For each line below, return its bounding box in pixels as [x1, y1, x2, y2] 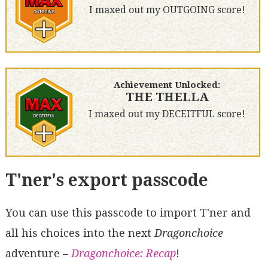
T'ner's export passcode [5, 170, 208, 191]
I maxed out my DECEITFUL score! [89, 108, 246, 120]
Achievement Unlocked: [114, 80, 221, 91]
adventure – [5, 247, 71, 260]
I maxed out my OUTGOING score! [89, 4, 245, 16]
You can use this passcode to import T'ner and [5, 206, 251, 219]
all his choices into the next [5, 227, 154, 239]
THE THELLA [125, 90, 209, 105]
